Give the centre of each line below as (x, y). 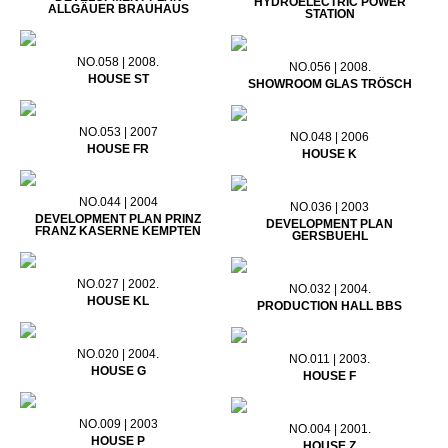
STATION (329, 14)
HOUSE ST (118, 79)
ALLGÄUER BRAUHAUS (118, 9)
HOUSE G (118, 371)
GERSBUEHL (329, 236)
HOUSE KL (118, 301)
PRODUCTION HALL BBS (330, 306)
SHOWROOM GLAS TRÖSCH (329, 84)
